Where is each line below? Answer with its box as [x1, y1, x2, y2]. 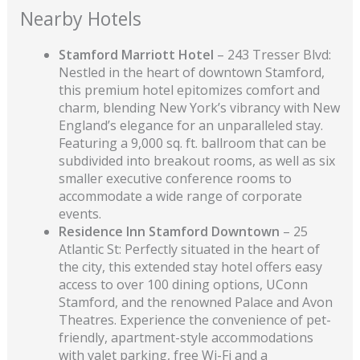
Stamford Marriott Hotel [58, 45, 214, 63]
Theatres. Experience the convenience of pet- [58, 310, 331, 329]
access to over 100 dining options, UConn [58, 275, 308, 293]
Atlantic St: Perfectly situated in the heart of [58, 239, 320, 258]
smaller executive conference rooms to [58, 169, 292, 187]
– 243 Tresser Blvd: [213, 45, 331, 63]
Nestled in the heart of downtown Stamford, [58, 63, 325, 81]
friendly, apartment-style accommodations [58, 328, 313, 346]
